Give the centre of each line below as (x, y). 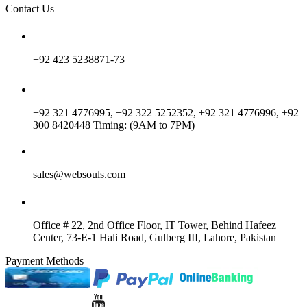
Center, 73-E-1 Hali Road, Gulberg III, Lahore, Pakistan (155, 237)
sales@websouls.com (79, 174)
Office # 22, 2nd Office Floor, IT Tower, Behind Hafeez (155, 225)
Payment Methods (45, 260)
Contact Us (30, 8)
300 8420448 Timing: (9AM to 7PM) (114, 125)
